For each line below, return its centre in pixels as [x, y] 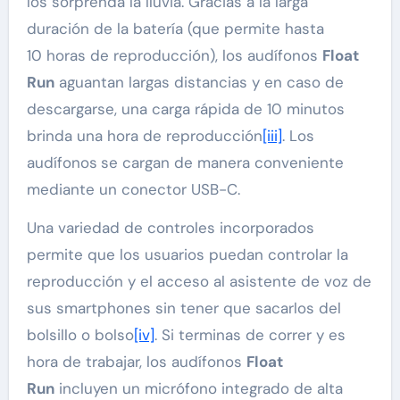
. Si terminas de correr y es [250, 334]
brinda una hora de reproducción [144, 135]
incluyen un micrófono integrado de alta [198, 388]
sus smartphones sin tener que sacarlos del [183, 308]
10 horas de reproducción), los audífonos [174, 55]
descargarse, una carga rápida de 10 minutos [185, 108]
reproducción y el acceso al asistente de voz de [199, 281]
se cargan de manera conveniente [222, 162]
